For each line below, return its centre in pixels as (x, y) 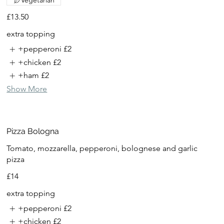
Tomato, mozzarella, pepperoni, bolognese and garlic (102, 148)
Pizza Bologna (33, 131)
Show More (27, 88)
